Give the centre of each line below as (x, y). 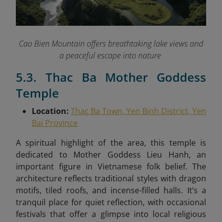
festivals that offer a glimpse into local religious (111, 214)
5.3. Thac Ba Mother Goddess (111, 77)
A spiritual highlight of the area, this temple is (111, 143)
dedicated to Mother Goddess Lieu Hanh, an (111, 155)
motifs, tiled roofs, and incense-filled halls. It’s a (111, 191)
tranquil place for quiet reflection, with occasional (111, 202)
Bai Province (55, 123)
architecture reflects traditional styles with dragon (111, 179)
